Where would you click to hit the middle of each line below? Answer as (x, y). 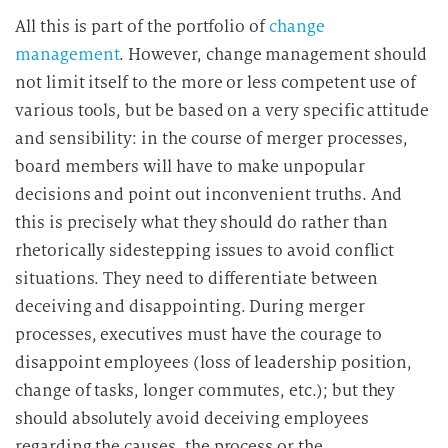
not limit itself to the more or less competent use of (216, 82)
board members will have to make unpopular (190, 166)
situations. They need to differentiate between (196, 278)
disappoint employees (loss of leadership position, (214, 362)
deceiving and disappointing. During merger (190, 306)
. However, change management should (273, 54)
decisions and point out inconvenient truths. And (209, 194)
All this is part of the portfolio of (142, 26)
